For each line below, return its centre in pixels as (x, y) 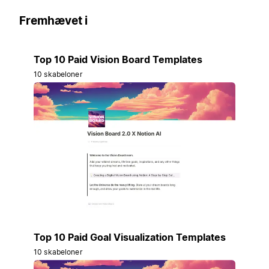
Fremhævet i (53, 20)
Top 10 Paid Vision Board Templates (118, 60)
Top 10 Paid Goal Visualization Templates (130, 237)
